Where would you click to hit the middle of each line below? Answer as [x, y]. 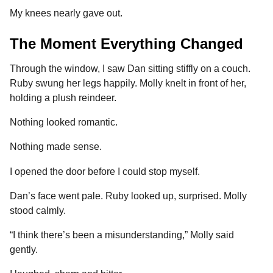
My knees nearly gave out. [66, 13]
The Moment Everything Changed [126, 43]
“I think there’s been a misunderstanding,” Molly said [122, 235]
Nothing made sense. [56, 147]
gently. [24, 250]
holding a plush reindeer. [63, 97]
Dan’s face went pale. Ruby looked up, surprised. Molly [128, 196]
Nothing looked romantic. [64, 122]
